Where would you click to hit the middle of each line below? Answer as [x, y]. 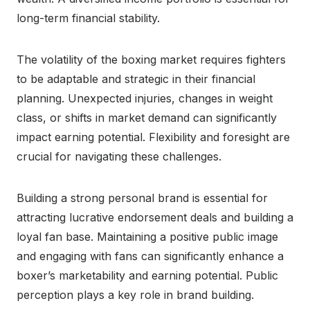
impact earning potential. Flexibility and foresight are [153, 137]
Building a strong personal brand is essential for [142, 198]
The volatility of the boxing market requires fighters [151, 59]
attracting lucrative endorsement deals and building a [155, 217]
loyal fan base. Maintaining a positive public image [147, 236]
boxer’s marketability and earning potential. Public [147, 275]
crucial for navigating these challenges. [119, 156]
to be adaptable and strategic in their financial [136, 79]
